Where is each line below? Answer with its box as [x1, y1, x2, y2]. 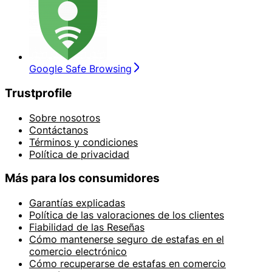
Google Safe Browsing [29, 63, 132, 75]
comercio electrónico [29, 245, 127, 258]
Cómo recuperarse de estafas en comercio [29, 257, 226, 270]
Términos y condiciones [29, 135, 138, 148]
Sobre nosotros [29, 111, 100, 124]
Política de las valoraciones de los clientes [29, 209, 224, 222]
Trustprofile [5, 86, 72, 100]
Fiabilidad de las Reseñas [29, 221, 144, 234]
